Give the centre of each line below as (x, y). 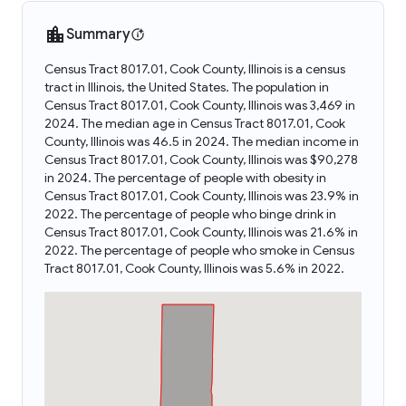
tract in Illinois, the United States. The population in (187, 87)
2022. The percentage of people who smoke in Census (199, 250)
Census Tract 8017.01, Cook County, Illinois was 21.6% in (201, 232)
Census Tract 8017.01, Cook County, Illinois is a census (195, 69)
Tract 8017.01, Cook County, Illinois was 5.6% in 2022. (194, 268)
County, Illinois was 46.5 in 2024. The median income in (202, 141)
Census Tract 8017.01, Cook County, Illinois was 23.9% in (202, 196)
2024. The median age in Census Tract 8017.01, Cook (195, 123)
